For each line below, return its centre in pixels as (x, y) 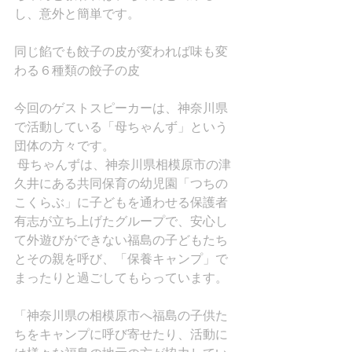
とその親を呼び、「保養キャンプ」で (121, 258)
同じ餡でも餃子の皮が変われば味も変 (121, 51)
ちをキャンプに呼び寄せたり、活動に (121, 334)
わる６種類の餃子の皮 (77, 70)
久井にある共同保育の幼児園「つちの (121, 183)
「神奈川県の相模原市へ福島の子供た (121, 315)
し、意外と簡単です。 (77, 13)
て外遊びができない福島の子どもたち (121, 240)
